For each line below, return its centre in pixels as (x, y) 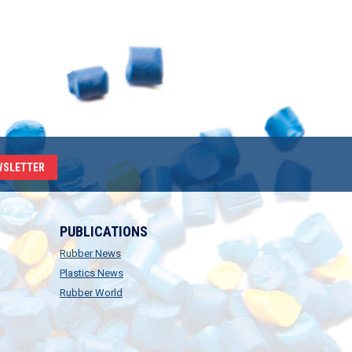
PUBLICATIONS (104, 231)
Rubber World (91, 293)
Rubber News (90, 253)
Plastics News (92, 273)
